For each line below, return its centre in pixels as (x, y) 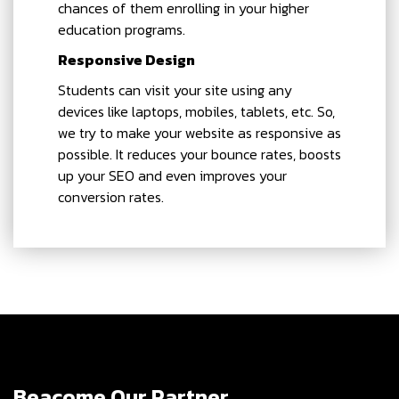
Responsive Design (126, 59)
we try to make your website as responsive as (199, 132)
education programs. (122, 29)
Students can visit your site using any (175, 90)
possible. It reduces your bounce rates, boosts (199, 154)
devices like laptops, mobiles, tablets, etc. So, (196, 111)
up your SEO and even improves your (172, 175)
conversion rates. (111, 196)
